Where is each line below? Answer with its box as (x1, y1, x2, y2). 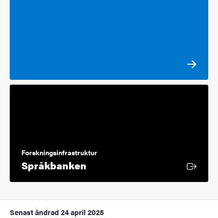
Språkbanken (21, 158, 87, 172)
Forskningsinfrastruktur (21, 147, 97, 157)
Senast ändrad (10, 206, 59, 217)
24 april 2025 (61, 206, 104, 217)
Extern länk (86, 157, 142, 172)
